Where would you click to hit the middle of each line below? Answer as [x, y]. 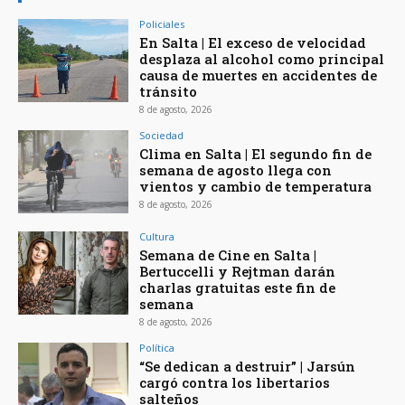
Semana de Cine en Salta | [228, 254]
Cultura [157, 236]
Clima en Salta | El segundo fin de [256, 154]
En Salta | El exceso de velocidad [253, 43]
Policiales [162, 24]
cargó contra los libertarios [235, 382]
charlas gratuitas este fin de [238, 287]
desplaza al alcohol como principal [262, 59]
